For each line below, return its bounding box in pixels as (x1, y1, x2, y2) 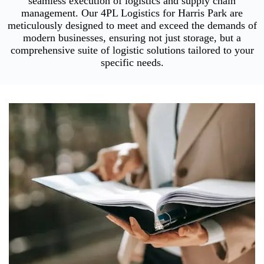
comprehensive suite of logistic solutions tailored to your (10, 44, 254, 56)
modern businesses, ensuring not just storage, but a (23, 31, 241, 44)
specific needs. (100, 56, 164, 68)
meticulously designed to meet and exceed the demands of (7, 19, 257, 31)
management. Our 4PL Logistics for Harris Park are (21, 6, 243, 19)
